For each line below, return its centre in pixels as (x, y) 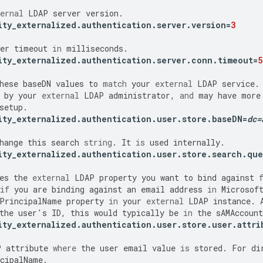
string (98, 143)
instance (232, 201)
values (70, 84)
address (186, 190)
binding (68, 190)
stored (208, 248)
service (238, 84)
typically (143, 213)
